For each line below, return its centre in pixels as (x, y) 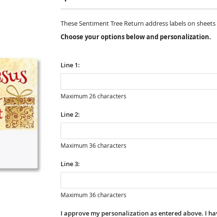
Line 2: (70, 114)
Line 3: (70, 164)
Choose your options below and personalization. (136, 37)
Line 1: (70, 65)
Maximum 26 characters (93, 96)
